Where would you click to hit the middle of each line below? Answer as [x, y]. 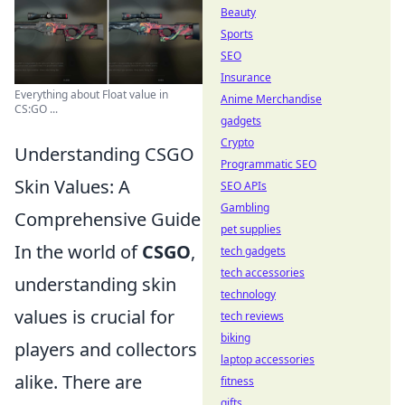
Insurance [246, 77]
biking [235, 338]
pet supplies [251, 229]
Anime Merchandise [271, 99]
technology [248, 294]
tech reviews [252, 316]
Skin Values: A [72, 187]
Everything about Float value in [91, 95]
